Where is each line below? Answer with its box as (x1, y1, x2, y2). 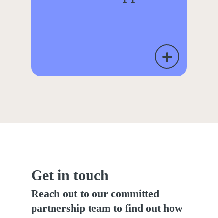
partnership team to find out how (31, 202, 183, 215)
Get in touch (31, 167, 109, 183)
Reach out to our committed (31, 187, 160, 200)
